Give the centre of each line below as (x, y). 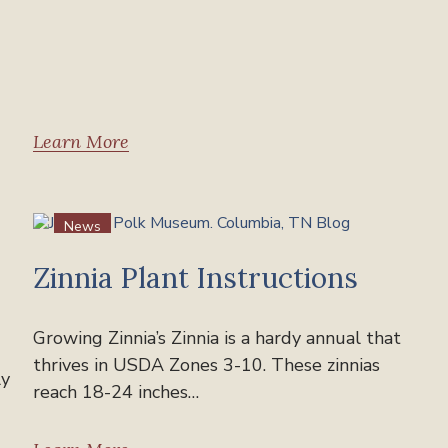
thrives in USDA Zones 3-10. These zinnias (207, 364)
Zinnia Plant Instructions (196, 277)
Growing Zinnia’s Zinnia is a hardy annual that (217, 337)
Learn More (81, 141)
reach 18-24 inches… (116, 391)
